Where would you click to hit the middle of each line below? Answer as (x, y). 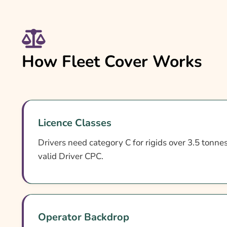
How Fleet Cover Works (112, 62)
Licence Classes (75, 123)
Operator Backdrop (84, 217)
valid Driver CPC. (71, 156)
